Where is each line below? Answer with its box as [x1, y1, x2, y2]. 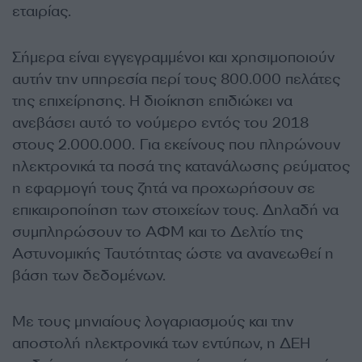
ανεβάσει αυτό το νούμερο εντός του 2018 [12, 112, 309, 133]
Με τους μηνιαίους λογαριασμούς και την [12, 311, 293, 331]
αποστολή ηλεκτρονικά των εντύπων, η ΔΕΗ [12, 333, 310, 353]
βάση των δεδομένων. [12, 265, 166, 285]
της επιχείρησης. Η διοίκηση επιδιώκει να [12, 90, 293, 111]
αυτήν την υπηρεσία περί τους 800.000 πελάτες [12, 69, 340, 89]
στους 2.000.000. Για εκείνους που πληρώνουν [12, 134, 340, 154]
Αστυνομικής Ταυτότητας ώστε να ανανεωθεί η [12, 243, 334, 263]
